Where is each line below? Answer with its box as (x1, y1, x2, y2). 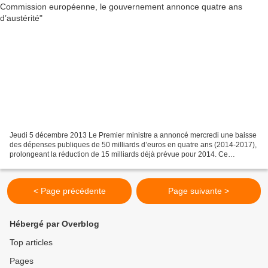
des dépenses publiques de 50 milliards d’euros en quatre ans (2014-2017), (10, 141, 257, 150)
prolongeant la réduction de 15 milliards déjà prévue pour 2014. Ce (10, 150, 228, 159)
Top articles (10, 237, 53, 248)
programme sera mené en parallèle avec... (10, 160, 147, 169)
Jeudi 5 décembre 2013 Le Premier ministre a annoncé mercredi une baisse (10, 131, 257, 140)
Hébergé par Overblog (10, 219, 99, 229)
